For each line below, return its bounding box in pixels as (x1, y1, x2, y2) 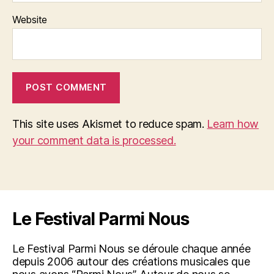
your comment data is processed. (12, 133, 176, 147)
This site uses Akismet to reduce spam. (12, 117, 207, 130)
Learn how (207, 117, 259, 130)
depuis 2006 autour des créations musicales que (12, 254, 250, 268)
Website (12, 13, 48, 26)
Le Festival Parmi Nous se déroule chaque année (12, 242, 251, 255)
